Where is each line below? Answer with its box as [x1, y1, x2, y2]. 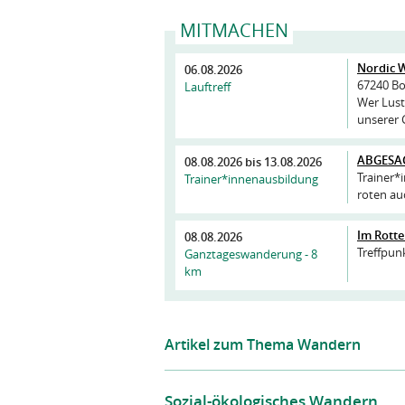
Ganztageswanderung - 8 [184, 246, 317, 262]
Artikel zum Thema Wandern [165, 334, 361, 354]
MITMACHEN [180, 19, 288, 42]
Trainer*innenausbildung [184, 171, 318, 187]
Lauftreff [184, 79, 231, 95]
